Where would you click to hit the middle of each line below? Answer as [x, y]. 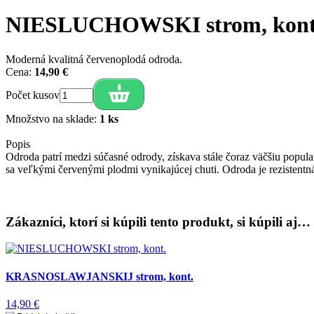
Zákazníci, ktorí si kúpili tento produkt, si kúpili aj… [158, 221]
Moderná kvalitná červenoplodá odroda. [94, 59]
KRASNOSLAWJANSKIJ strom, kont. [100, 276]
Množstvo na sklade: [53, 118]
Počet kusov [33, 95]
